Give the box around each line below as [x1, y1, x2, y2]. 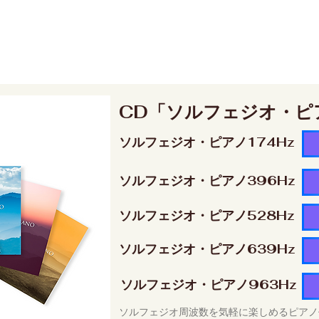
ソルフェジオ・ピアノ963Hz [120, 276, 297, 293]
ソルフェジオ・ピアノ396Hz [119, 172, 296, 189]
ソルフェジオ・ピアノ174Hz [119, 134, 295, 150]
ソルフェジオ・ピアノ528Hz [119, 207, 295, 224]
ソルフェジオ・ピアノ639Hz [119, 241, 296, 257]
